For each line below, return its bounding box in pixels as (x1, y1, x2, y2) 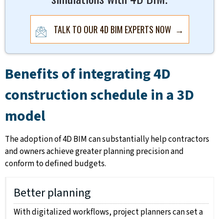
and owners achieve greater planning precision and (5, 146, 184, 158)
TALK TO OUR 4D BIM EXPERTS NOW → (53, 23, 184, 36)
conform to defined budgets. (5, 158, 106, 170)
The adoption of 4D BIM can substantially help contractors (5, 133, 209, 146)
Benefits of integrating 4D (5, 64, 171, 85)
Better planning (14, 184, 91, 202)
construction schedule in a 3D (5, 85, 194, 106)
